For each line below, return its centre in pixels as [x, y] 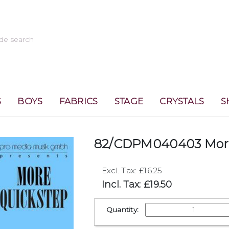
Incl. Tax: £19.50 [137, 185]
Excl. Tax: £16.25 [132, 170]
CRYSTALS [182, 101]
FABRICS [78, 101]
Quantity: [122, 210]
